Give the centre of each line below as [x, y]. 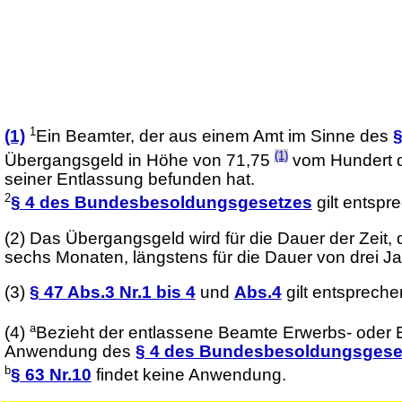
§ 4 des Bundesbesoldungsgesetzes [161, 202]
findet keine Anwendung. [188, 375]
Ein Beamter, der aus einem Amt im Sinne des [214, 136]
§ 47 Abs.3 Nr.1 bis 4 [112, 293]
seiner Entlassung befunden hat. [129, 179]
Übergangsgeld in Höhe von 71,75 [139, 160]
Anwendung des [70, 352]
